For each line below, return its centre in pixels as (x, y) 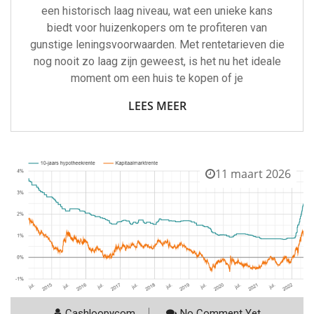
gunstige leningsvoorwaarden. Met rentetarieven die (157, 44)
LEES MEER (157, 105)
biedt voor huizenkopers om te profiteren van (157, 27)
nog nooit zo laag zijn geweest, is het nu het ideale (157, 61)
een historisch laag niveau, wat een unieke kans (157, 11)
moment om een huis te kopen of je (157, 78)
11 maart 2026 (253, 173)
